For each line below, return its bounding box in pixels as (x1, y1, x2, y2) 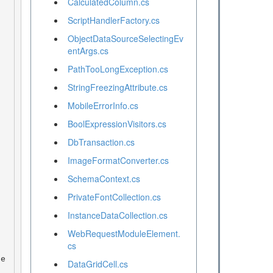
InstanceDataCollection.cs (67, 209, 168, 222)
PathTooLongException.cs (67, 63, 168, 76)
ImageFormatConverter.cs (67, 154, 169, 167)
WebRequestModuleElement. (67, 227, 180, 240)
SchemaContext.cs (67, 172, 140, 185)
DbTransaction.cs (67, 136, 135, 149)
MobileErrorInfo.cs (67, 99, 138, 112)
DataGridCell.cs (67, 258, 128, 271)
